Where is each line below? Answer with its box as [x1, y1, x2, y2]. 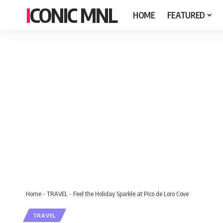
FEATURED [167, 9, 205, 20]
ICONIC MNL [30, 2, 117, 27]
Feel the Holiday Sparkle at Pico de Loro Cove [73, 190, 189, 198]
